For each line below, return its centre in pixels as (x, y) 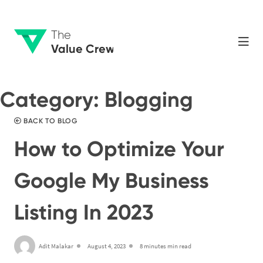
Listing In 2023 (84, 212)
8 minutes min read (166, 246)
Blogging (149, 100)
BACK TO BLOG (49, 121)
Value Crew (83, 49)
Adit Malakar (56, 246)
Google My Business (112, 181)
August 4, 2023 (107, 246)
